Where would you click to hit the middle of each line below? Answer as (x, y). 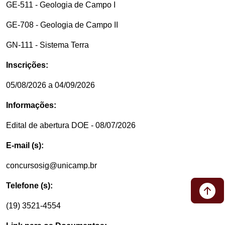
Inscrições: (27, 65)
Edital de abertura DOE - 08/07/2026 (71, 125)
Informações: (31, 105)
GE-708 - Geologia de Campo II (62, 25)
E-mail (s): (25, 145)
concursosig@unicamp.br (51, 165)
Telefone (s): (29, 186)
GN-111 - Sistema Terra (47, 45)
